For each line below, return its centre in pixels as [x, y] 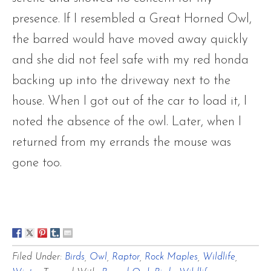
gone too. [39, 163]
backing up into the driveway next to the [121, 81]
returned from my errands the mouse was [122, 142]
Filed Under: [38, 257]
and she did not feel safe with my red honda [130, 60]
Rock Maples [171, 257]
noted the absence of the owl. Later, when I [127, 122]
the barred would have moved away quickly [130, 40]
